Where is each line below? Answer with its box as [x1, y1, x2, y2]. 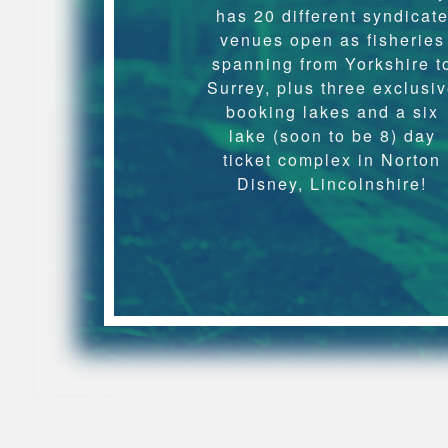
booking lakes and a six [225, 100, 439, 123]
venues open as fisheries [219, 28, 445, 51]
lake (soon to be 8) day [228, 124, 436, 147]
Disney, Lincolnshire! [237, 172, 427, 195]
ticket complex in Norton [223, 148, 441, 171]
